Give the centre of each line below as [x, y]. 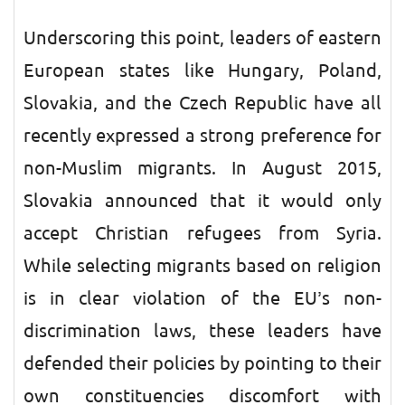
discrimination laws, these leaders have [202, 331]
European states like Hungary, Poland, [202, 71]
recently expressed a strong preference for [202, 136]
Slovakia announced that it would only [202, 201]
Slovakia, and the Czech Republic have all [202, 103]
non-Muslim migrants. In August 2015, [202, 168]
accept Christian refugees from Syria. [202, 233]
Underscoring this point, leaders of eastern [202, 38]
